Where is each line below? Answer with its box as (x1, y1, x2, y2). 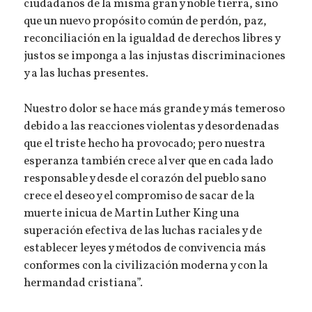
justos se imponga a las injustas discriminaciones (24, 48, 286, 65)
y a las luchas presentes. (24, 65, 149, 83)
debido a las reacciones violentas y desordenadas (24, 118, 280, 135)
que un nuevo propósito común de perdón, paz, (24, 13, 267, 31)
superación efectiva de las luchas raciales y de (24, 222, 263, 240)
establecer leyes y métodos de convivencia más (24, 240, 267, 257)
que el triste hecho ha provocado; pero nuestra (24, 135, 266, 153)
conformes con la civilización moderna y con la (24, 257, 269, 274)
